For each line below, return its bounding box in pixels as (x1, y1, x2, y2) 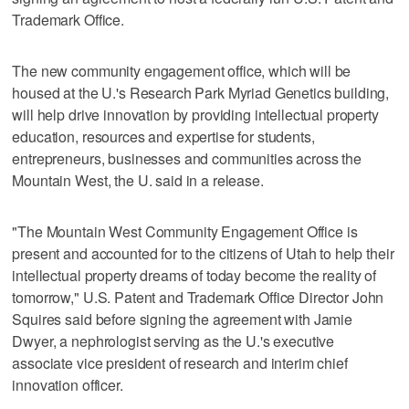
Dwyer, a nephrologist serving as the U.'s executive (12, 330, 335, 352)
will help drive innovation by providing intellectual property (12, 104, 379, 126)
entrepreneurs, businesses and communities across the (12, 148, 362, 170)
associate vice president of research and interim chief (12, 352, 348, 374)
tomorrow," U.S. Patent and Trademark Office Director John (12, 287, 384, 309)
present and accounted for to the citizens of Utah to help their (12, 243, 394, 265)
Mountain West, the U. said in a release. (12, 170, 264, 192)
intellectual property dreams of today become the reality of (12, 265, 377, 287)
